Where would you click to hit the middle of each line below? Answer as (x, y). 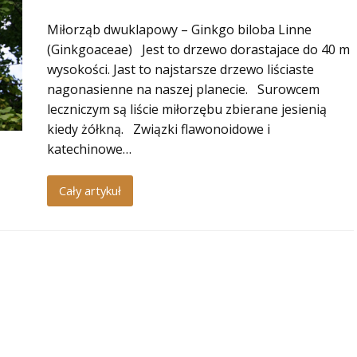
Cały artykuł (90, 191)
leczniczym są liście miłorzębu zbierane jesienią (187, 109)
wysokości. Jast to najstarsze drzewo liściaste (180, 69)
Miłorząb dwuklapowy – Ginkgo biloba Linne (179, 29)
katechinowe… (89, 149)
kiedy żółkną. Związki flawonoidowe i (159, 129)
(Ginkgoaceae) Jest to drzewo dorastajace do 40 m (198, 49)
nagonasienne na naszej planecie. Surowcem (183, 89)
